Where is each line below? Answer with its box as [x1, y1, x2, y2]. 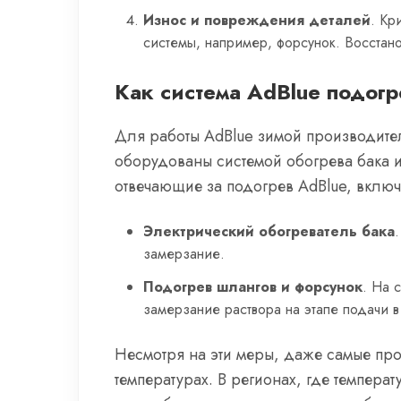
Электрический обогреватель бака [143, 221, 395, 242]
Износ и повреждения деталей [143, 10, 371, 30]
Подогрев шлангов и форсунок [143, 277, 363, 297]
